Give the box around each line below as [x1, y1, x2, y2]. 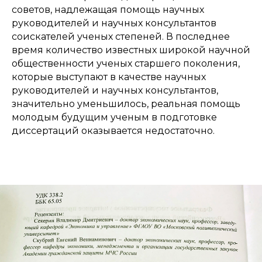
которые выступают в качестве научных [12, 71, 206, 82]
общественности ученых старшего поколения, [12, 57, 240, 69]
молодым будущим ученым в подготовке [12, 111, 217, 123]
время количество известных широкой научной [12, 44, 250, 56]
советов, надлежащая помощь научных [12, 4, 204, 15]
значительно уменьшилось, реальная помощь [12, 98, 240, 109]
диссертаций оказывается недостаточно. [12, 125, 215, 136]
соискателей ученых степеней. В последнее [12, 30, 230, 42]
